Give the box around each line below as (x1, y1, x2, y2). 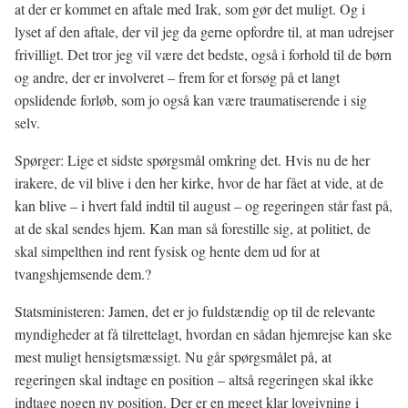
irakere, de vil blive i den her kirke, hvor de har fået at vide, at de (15, 173, 383, 192)
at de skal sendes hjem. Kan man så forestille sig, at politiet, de (15, 219, 371, 238)
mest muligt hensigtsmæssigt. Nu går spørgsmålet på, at (15, 347, 331, 366)
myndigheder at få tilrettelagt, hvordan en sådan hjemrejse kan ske (15, 324, 392, 343)
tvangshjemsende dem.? (15, 264, 151, 283)
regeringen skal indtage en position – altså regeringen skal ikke (15, 370, 373, 389)
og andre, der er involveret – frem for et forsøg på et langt (15, 67, 340, 87)
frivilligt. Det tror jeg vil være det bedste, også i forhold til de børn (15, 45, 392, 64)
